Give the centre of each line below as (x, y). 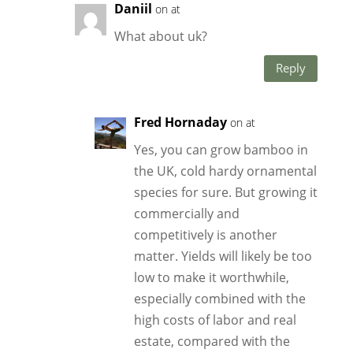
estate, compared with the (212, 341)
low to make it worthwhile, (211, 277)
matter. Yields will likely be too (223, 256)
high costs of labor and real (215, 320)
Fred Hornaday (180, 122)
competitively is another (205, 234)
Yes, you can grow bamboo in (221, 149)
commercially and (186, 213)
